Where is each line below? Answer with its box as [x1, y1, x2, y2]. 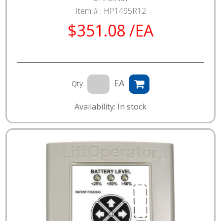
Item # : [75, 5, 104, 16]
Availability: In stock [74, 101, 147, 112]
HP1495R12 [103, 5, 146, 16]
